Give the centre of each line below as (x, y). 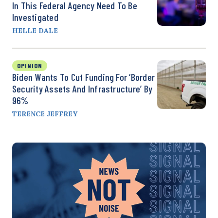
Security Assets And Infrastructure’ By (82, 89)
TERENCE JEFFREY (45, 114)
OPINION (30, 65)
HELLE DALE (35, 31)
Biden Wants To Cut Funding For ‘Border (84, 77)
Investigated (35, 17)
